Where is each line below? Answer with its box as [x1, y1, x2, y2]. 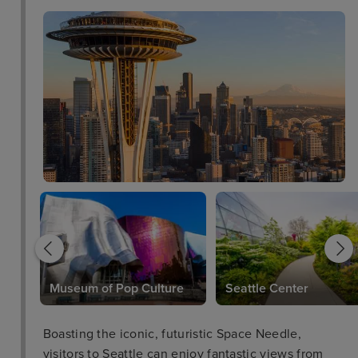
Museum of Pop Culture [49, 280, 184, 296]
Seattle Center [225, 280, 308, 296]
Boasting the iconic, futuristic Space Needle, [42, 325, 301, 342]
